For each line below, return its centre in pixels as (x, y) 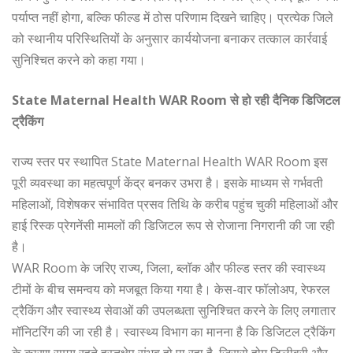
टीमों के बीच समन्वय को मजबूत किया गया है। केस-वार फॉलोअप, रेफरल (171, 289)
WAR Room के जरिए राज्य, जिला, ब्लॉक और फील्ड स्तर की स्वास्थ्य (169, 268)
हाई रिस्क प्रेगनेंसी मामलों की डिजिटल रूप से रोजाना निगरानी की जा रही (173, 225)
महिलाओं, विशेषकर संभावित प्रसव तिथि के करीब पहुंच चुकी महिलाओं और (175, 204)
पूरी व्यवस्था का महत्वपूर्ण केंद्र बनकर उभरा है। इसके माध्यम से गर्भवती (167, 182)
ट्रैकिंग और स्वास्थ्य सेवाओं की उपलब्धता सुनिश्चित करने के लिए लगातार (174, 310)
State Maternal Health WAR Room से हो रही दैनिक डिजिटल (176, 100)
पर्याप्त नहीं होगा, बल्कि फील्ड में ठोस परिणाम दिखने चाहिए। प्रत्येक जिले (173, 17)
